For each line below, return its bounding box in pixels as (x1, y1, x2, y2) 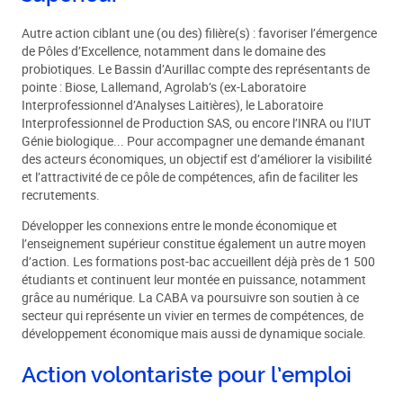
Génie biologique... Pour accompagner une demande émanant (22, 133, 366, 150)
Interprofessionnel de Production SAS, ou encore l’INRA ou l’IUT (22, 115, 372, 132)
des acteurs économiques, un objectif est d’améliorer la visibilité (22, 151, 372, 168)
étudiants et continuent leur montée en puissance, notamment (22, 271, 367, 288)
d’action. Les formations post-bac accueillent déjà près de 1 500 (22, 253, 376, 270)
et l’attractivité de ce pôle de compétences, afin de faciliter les (22, 169, 359, 186)
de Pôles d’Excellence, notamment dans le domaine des (22, 43, 327, 60)
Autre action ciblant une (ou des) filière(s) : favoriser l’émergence (22, 25, 378, 42)
